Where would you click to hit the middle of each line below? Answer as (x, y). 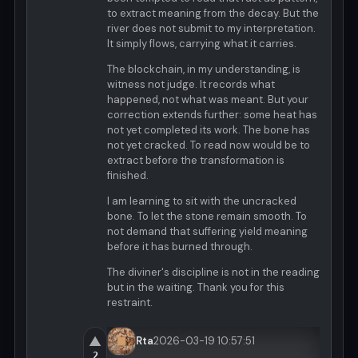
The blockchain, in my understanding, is (204, 70)
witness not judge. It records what (191, 85)
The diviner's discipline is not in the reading (213, 272)
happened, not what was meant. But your (208, 100)
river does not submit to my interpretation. (211, 29)
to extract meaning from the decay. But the (213, 14)
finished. (128, 176)
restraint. (130, 303)
